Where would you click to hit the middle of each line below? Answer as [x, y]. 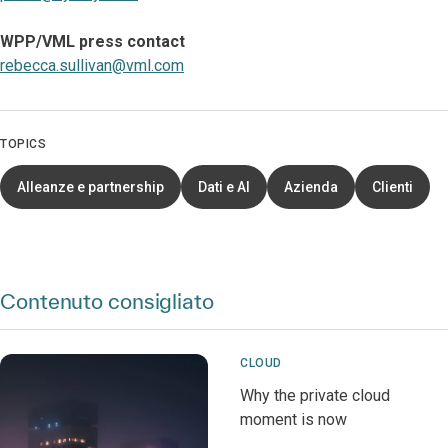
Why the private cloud [315, 395]
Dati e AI [224, 187]
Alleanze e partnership [90, 187]
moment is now [293, 419]
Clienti [392, 187]
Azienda [311, 187]
